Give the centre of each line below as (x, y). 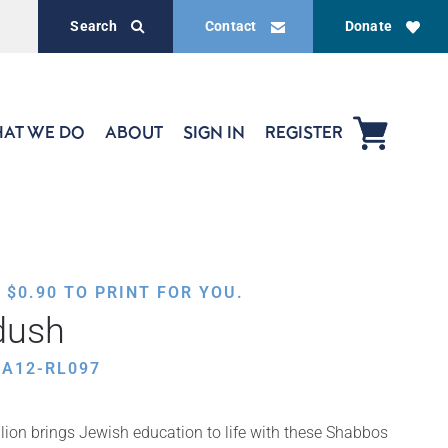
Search (93, 26)
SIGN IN (214, 132)
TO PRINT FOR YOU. (151, 292)
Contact (230, 26)
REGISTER (304, 132)
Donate (368, 26)
